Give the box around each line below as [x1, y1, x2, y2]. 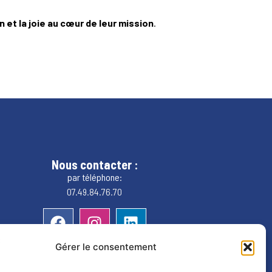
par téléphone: [67, 171, 122, 183]
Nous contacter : [51, 157, 138, 172]
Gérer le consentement [55, 241, 157, 253]
